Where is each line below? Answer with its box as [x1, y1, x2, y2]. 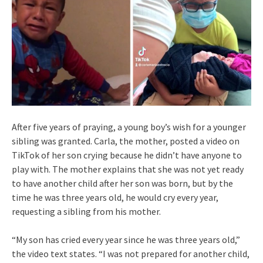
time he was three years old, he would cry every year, [12, 191, 218, 203]
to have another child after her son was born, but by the [12, 177, 233, 189]
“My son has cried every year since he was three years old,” [12, 233, 240, 245]
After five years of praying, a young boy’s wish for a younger [12, 120, 246, 133]
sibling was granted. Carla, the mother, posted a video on [12, 134, 240, 147]
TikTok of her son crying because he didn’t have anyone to [12, 149, 242, 161]
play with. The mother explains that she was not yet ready [12, 163, 244, 175]
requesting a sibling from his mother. [12, 205, 161, 217]
